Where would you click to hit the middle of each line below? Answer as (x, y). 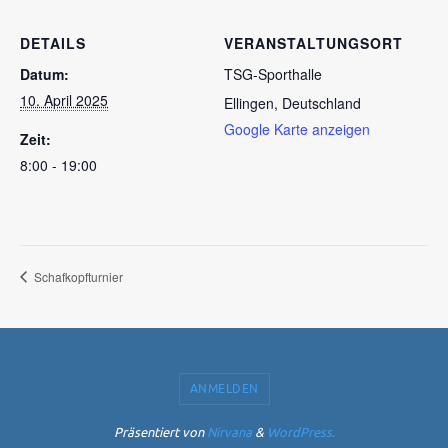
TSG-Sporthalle (273, 73)
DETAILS (53, 42)
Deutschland (321, 102)
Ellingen (249, 102)
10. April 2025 (64, 99)
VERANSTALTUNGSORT (313, 42)
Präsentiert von (160, 433)
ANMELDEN (224, 389)
